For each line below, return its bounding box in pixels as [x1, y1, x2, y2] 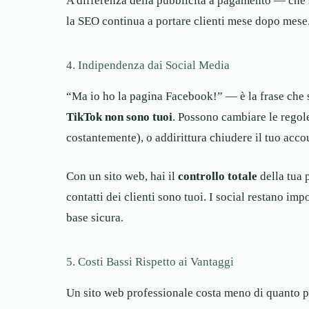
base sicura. [66, 210, 123, 224]
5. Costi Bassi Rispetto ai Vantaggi [66, 255, 234, 268]
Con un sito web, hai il [66, 169, 178, 183]
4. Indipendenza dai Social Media [66, 58, 230, 72]
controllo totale [178, 169, 257, 183]
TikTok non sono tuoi [66, 110, 172, 124]
